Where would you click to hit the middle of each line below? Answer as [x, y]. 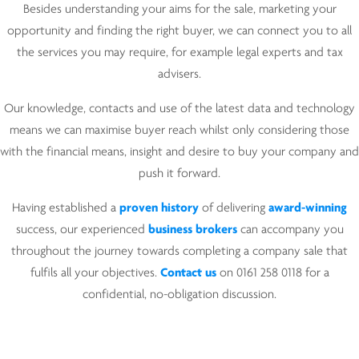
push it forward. [179, 173]
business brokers [192, 230]
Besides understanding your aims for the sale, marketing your [179, 9]
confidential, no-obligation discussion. [179, 295]
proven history [159, 209]
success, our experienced [82, 230]
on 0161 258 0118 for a [272, 274]
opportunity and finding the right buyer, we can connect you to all [179, 31]
